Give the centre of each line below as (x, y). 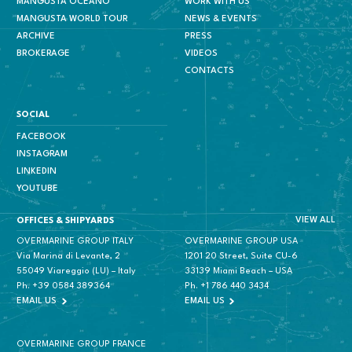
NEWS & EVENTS (220, 20)
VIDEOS (201, 54)
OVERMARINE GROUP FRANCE (82, 345)
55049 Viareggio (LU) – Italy (77, 272)
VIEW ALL (315, 221)
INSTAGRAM (42, 154)
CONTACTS (209, 71)
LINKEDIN (37, 171)
